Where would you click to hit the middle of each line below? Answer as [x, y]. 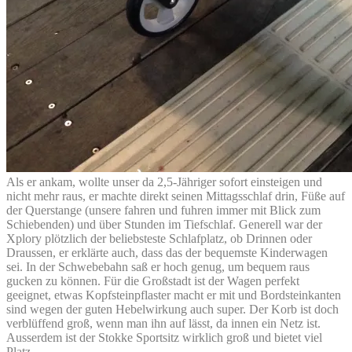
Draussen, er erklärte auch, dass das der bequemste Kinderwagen [167, 252]
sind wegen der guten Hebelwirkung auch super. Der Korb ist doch [172, 309]
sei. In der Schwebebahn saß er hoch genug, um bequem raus [158, 266]
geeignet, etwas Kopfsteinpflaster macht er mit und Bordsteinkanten [174, 295]
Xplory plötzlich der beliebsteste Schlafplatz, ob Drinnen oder [159, 238]
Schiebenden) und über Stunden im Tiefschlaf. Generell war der [164, 224]
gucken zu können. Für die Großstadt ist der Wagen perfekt [153, 280]
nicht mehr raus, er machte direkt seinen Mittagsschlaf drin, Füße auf [176, 196]
